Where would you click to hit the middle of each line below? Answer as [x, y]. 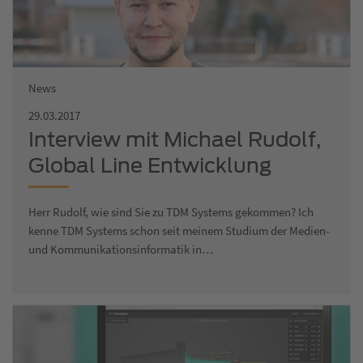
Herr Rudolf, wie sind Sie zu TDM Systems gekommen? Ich [171, 211]
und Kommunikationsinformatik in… [121, 249]
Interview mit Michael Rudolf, [175, 139]
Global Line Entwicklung [150, 165]
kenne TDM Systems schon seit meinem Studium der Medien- [179, 230]
